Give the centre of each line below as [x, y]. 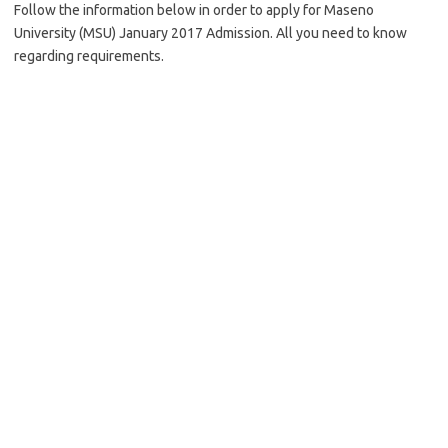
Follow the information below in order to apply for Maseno [194, 10]
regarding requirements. [89, 56]
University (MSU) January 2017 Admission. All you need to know [210, 33]
